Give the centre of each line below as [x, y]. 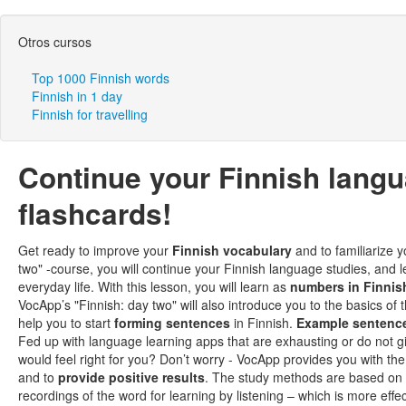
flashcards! [95, 213]
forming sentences [172, 323]
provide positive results [131, 377]
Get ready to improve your [95, 250]
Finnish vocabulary [232, 250]
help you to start [66, 323]
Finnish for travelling [90, 114]
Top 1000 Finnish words [101, 78]
